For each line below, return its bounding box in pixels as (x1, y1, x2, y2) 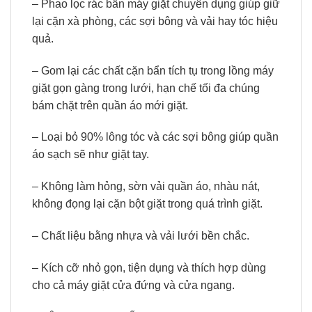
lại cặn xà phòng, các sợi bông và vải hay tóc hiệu (32, 15, 278, 27)
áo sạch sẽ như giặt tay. (32, 148, 149, 161)
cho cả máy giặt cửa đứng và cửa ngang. (32, 279, 235, 291)
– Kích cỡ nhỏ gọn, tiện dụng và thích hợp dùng (32, 261, 266, 274)
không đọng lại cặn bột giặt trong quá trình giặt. (32, 198, 263, 210)
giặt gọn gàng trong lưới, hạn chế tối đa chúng (32, 81, 260, 94)
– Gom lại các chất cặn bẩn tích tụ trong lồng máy (32, 64, 274, 77)
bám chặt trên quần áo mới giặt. (32, 99, 188, 111)
